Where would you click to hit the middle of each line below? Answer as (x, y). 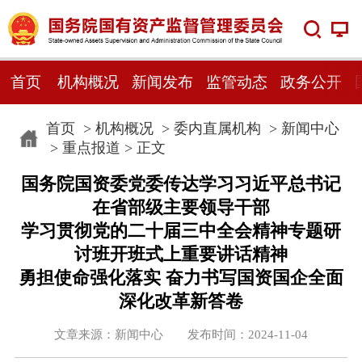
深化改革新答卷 (181, 301)
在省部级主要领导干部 (181, 207)
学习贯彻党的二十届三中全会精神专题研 (181, 231)
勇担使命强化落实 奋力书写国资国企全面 (181, 278)
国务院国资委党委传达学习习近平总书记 (181, 184)
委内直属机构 (217, 128)
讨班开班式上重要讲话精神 (181, 254)
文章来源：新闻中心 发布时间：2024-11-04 (181, 334)
